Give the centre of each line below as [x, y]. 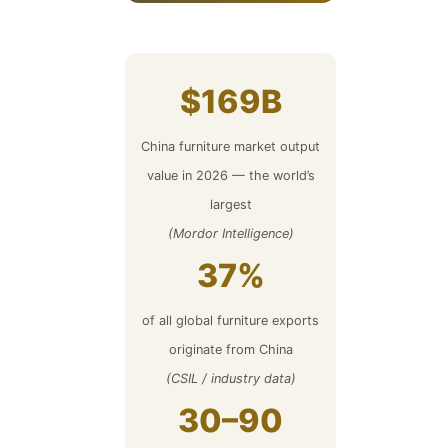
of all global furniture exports [231, 321]
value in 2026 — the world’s [230, 176]
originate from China [230, 350]
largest [230, 205]
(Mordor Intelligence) [230, 234]
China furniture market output [231, 147]
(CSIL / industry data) [230, 379]
